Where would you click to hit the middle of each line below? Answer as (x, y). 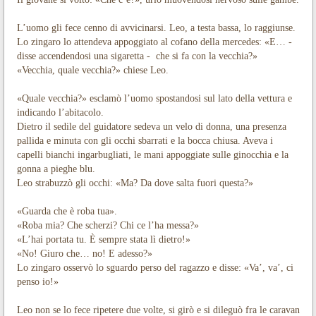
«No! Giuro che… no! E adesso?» (84, 253)
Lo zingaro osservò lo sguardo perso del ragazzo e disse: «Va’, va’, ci (155, 267)
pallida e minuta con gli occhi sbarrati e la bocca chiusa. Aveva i (145, 140)
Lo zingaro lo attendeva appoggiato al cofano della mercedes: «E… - (154, 42)
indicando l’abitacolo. (60, 112)
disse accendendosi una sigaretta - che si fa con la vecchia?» (137, 56)
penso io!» (37, 281)
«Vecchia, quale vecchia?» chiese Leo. (92, 70)
